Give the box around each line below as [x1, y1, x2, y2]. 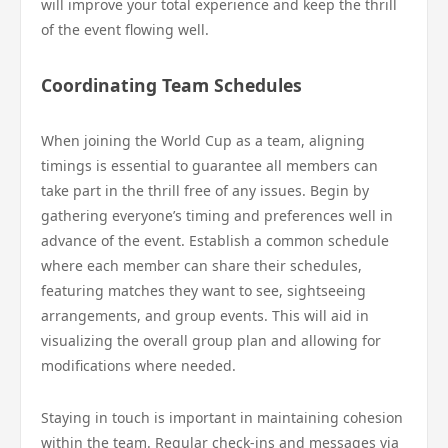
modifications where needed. [41, 356, 236, 375]
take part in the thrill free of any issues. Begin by [41, 181, 369, 200]
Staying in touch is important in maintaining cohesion [41, 408, 403, 427]
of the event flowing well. [41, 20, 209, 39]
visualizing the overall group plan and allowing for [41, 331, 381, 350]
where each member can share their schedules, [41, 256, 362, 275]
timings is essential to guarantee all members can [41, 156, 378, 175]
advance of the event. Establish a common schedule [41, 231, 389, 250]
